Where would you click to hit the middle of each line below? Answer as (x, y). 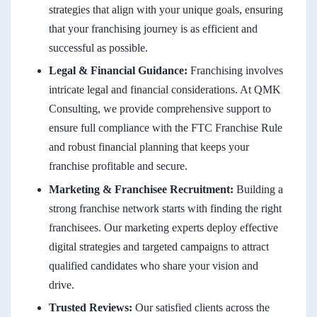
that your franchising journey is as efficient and (153, 28)
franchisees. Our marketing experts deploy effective (163, 227)
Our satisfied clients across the (201, 308)
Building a (258, 189)
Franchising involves (235, 71)
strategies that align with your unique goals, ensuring (166, 9)
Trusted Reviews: (91, 308)
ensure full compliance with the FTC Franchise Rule (166, 128)
